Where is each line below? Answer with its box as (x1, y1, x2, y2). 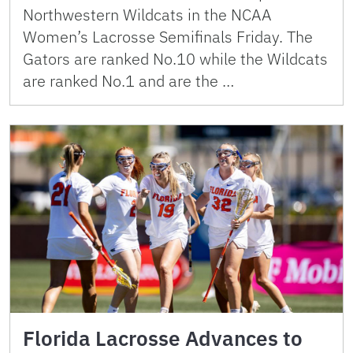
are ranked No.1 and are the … (23, 70, 234, 92)
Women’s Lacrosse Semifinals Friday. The (23, 26, 313, 48)
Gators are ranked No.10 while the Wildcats (23, 48, 328, 70)
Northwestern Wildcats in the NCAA (23, 4, 272, 26)
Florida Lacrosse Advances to (23, 324, 303, 351)
